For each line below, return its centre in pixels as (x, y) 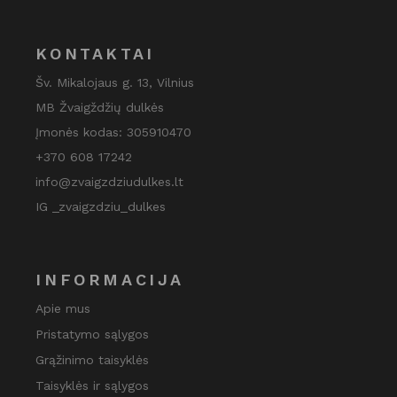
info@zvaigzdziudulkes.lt (110, 181)
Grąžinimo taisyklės (93, 359)
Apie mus (63, 308)
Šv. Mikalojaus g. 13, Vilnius (115, 82)
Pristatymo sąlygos (93, 334)
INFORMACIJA (110, 279)
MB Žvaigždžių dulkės (100, 107)
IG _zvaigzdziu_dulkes (101, 206)
